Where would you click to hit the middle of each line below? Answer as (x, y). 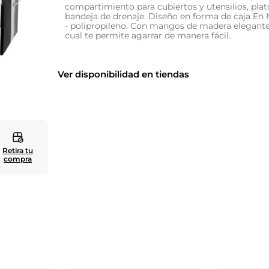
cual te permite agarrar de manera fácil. (148, 35)
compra (18, 159)
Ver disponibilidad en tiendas (124, 74)
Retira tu (18, 150)
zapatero (63, 17)
